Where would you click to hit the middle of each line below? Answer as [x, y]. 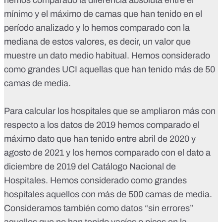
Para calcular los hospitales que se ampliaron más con [110, 111]
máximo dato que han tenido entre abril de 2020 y [100, 139]
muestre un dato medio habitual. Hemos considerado [107, 56]
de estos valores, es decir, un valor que [114, 42]
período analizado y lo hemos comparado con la [97, 28]
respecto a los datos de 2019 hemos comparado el [102, 125]
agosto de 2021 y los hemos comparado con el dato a [107, 153]
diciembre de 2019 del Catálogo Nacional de [90, 167]
